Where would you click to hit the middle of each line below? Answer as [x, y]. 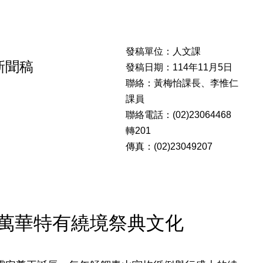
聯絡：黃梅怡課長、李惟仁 [182, 83]
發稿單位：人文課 [163, 51]
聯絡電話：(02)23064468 [179, 114]
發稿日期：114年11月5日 [179, 67]
